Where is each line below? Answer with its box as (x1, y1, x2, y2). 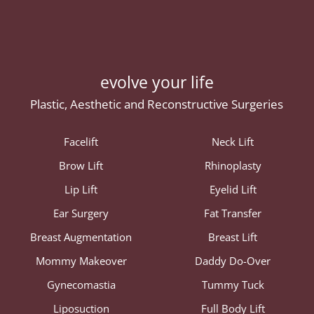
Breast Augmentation (30, 229, 132, 244)
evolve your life (100, 70, 214, 93)
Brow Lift (59, 158, 103, 172)
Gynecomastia (46, 277, 116, 292)
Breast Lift (208, 229, 258, 244)
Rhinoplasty (204, 158, 261, 172)
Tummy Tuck (201, 277, 264, 292)
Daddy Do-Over (195, 253, 271, 268)
